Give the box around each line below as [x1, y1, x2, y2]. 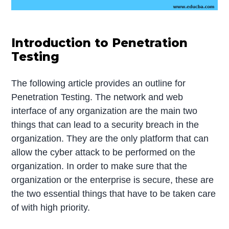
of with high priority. [11, 202, 90, 213]
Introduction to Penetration [11, 35, 188, 50]
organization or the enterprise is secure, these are [11, 174, 214, 185]
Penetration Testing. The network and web [11, 91, 184, 102]
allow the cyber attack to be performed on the [11, 147, 196, 157]
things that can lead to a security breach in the [11, 119, 199, 130]
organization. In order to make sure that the [11, 161, 188, 171]
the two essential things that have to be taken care [11, 188, 216, 199]
